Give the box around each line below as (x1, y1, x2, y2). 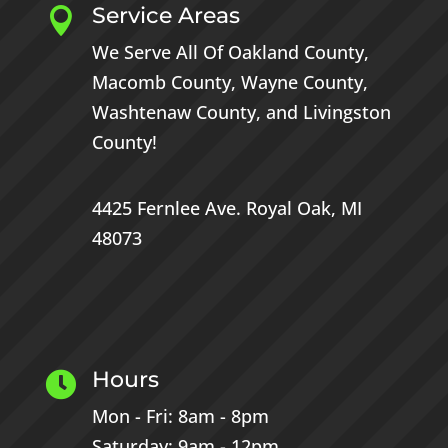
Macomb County (91, 70, 231, 95)
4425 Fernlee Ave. (91, 196, 246, 221)
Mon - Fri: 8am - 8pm (91, 404, 269, 429)
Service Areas (91, 2, 240, 30)
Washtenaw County (91, 100, 256, 125)
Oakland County (227, 40, 364, 65)
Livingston (302, 100, 391, 125)
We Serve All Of (91, 40, 228, 65)
